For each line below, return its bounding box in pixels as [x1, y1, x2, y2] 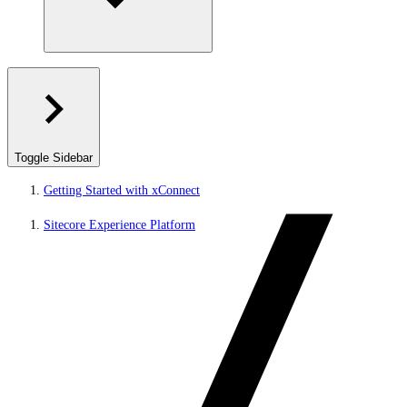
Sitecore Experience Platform [44, 218, 195, 232]
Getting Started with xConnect [44, 184, 200, 197]
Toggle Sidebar [15, 151, 93, 164]
